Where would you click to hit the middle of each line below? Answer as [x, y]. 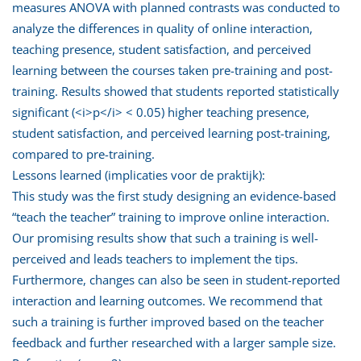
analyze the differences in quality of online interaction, [162, 28]
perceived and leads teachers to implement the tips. [155, 258]
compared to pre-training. [83, 154]
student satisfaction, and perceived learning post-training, [171, 133]
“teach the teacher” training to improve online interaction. [171, 216]
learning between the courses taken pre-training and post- [172, 70]
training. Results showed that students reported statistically [176, 91]
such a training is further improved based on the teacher [168, 321]
